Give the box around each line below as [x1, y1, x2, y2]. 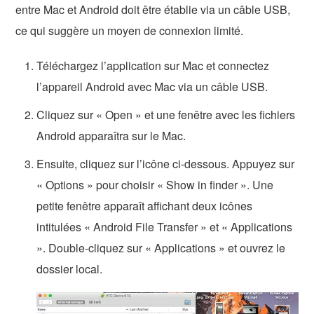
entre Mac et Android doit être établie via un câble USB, [15, 1, 291, 18]
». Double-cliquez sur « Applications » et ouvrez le [36, 240, 286, 257]
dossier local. [36, 261, 103, 278]
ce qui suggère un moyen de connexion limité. [15, 22, 244, 39]
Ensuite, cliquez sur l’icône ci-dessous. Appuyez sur [36, 156, 295, 172]
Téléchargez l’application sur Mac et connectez [36, 57, 270, 74]
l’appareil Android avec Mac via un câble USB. [36, 78, 268, 95]
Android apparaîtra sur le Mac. [36, 128, 186, 144]
